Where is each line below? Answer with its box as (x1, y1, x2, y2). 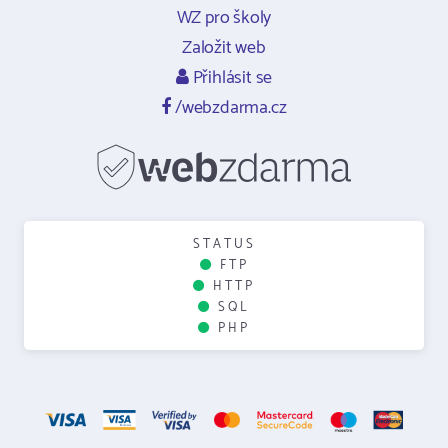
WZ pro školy (176, 3, 272, 33)
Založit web (182, 33, 266, 63)
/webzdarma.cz (171, 93, 287, 123)
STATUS (192, 234, 256, 255)
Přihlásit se (188, 63, 273, 93)
